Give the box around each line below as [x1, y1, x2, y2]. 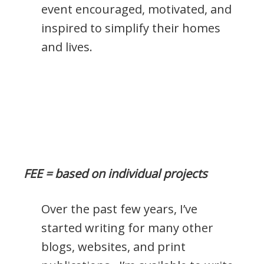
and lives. [41, 39, 93, 55]
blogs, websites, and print [41, 239, 186, 255]
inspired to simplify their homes [41, 20, 220, 37]
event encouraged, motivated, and [41, 1, 232, 18]
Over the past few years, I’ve [41, 201, 197, 217]
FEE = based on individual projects [24, 166, 207, 182]
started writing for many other [41, 220, 213, 236]
